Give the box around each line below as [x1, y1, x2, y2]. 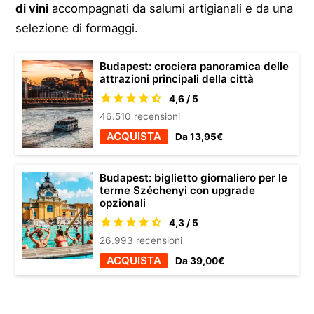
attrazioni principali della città [100, 71, 254, 86]
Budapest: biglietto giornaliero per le [100, 170, 288, 184]
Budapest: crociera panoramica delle [100, 59, 289, 73]
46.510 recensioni [100, 110, 181, 122]
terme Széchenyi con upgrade [100, 183, 256, 197]
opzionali [100, 196, 146, 210]
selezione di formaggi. [15, 20, 139, 35]
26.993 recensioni [100, 234, 183, 246]
